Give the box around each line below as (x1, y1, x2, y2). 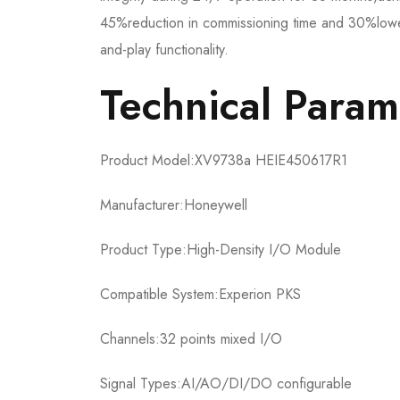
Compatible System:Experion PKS (100, 284, 301, 305)
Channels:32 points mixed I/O (100, 329, 282, 350)
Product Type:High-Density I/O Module (100, 239, 341, 261)
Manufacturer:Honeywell (100, 195, 247, 216)
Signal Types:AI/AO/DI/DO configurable (100, 373, 352, 395)
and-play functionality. (100, 39, 229, 61)
